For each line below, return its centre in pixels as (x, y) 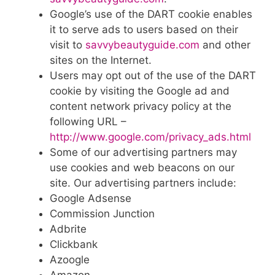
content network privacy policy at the (141, 106)
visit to (68, 45)
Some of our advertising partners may (143, 152)
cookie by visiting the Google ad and (140, 91)
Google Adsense (91, 198)
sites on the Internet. (101, 60)
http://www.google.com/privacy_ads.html (150, 137)
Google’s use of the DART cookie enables (151, 14)
